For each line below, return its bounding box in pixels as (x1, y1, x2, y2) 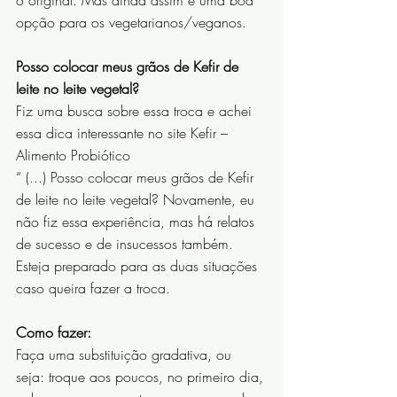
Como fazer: (16, 323, 91, 343)
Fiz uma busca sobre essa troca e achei (16, 101, 256, 121)
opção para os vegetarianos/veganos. (16, 12, 251, 33)
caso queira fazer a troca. (16, 278, 170, 299)
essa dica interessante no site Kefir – (16, 123, 232, 144)
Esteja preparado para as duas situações (16, 256, 261, 276)
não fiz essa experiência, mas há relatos (16, 212, 259, 232)
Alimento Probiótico (16, 145, 130, 166)
